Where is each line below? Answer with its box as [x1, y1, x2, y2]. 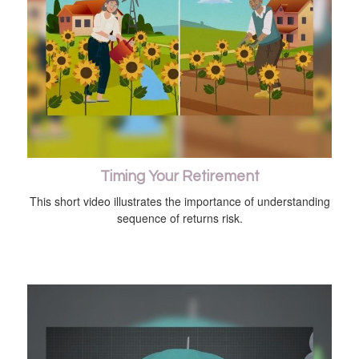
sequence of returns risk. [116, 210, 243, 227]
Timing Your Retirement [99, 169, 260, 185]
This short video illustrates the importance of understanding [29, 193, 330, 210]
